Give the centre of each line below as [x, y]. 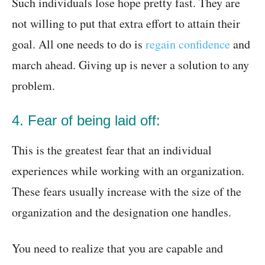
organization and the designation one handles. [122, 212]
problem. [33, 86]
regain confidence [188, 44]
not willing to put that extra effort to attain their [126, 24]
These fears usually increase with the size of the [127, 192]
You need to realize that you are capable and [117, 248]
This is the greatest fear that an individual [112, 150]
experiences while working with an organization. [128, 171]
